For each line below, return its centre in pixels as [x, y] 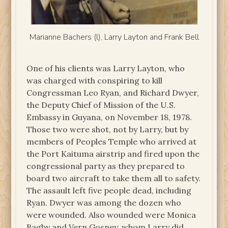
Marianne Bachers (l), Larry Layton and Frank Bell [114, 37]
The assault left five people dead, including [109, 191]
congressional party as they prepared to [106, 166]
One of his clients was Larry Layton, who [106, 68]
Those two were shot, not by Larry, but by [108, 130]
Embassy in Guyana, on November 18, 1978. [109, 117]
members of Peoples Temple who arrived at [112, 142]
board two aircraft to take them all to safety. [114, 178]
